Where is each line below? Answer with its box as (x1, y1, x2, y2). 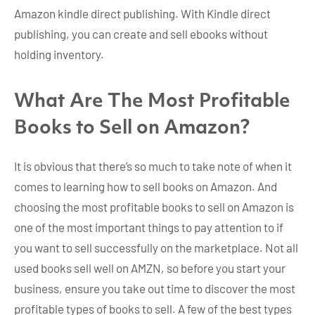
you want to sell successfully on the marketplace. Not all (14, 240, 298, 255)
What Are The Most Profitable (14, 93, 290, 111)
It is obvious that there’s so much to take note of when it (14, 159, 292, 174)
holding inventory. (14, 47, 104, 62)
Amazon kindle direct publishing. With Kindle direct (14, 6, 271, 21)
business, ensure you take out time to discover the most (14, 281, 295, 296)
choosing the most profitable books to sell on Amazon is (14, 200, 294, 214)
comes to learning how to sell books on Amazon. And (14, 179, 277, 194)
